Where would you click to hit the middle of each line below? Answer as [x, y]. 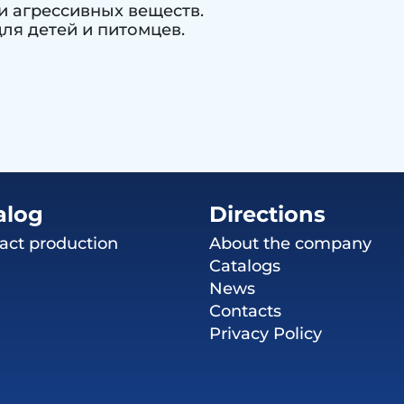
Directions [267, 214]
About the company [290, 243]
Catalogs [245, 266]
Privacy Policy [266, 333]
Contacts [245, 311]
